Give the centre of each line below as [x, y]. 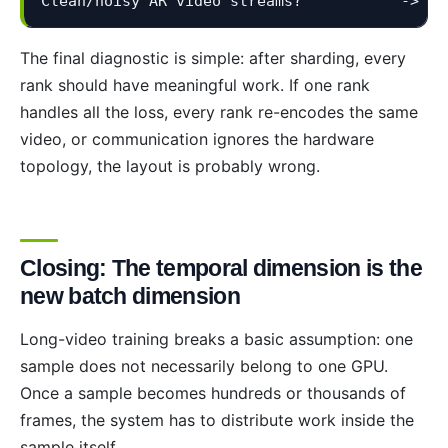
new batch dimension [130, 295]
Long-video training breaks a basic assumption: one [216, 338]
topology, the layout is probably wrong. [170, 165]
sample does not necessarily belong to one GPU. [204, 365]
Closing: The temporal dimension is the [221, 267]
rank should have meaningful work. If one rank [195, 84]
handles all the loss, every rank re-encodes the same [219, 111]
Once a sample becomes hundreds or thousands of [213, 392]
